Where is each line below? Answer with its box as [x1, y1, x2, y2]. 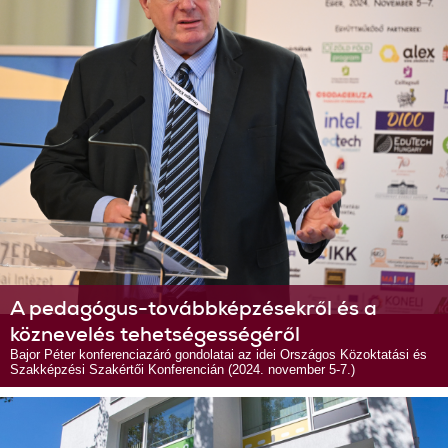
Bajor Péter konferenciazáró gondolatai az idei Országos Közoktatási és [10, 347, 427, 362]
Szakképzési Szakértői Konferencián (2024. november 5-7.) [10, 362, 355, 377]
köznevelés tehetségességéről [10, 321, 300, 347]
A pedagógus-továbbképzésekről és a [10, 295, 377, 321]
